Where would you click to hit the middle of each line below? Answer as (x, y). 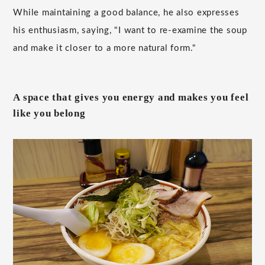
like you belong (49, 114)
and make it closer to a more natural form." (105, 48)
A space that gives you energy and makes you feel (131, 98)
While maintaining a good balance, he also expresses (126, 12)
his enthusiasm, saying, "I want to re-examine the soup (130, 30)
